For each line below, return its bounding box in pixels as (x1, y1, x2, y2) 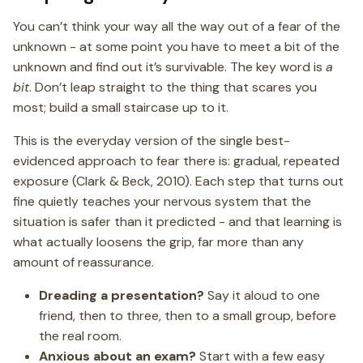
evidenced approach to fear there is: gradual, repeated (13, 152, 340, 169)
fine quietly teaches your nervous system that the (13, 193, 311, 210)
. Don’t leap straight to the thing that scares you (29, 79, 317, 96)
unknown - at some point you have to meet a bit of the (13, 38, 340, 55)
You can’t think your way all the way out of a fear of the (13, 18, 340, 35)
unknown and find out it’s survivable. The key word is (13, 58, 326, 75)
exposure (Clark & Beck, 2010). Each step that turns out (13, 173, 344, 190)
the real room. (39, 327, 122, 344)
